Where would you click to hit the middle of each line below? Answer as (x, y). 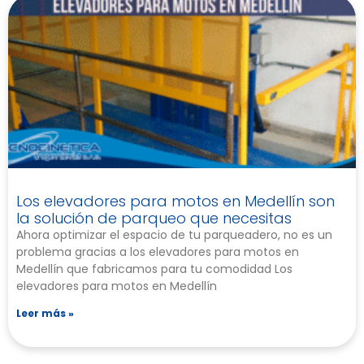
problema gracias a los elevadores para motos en (158, 252)
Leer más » (45, 314)
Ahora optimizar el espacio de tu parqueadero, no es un (174, 235)
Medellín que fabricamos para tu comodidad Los (154, 269)
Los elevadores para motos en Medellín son (175, 201)
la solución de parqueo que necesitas (154, 219)
